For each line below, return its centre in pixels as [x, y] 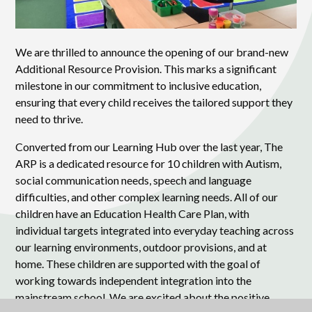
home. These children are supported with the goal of [138, 264]
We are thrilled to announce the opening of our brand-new [152, 52]
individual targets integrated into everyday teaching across [155, 231]
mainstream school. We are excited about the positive [143, 297]
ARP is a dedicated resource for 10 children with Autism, [149, 164]
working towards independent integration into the [134, 281]
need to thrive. [49, 119]
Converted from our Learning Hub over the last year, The [149, 147]
